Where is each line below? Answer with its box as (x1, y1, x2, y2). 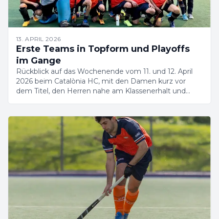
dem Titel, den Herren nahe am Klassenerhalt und (16, 87, 186, 95)
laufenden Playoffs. (16, 96, 81, 105)
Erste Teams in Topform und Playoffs (16, 44, 190, 54)
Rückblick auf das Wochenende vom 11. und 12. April (16, 67, 193, 76)
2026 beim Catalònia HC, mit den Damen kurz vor (16, 77, 186, 86)
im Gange (16, 55, 61, 66)
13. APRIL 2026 (16, 35, 61, 43)
